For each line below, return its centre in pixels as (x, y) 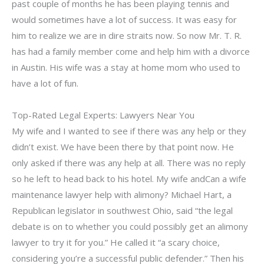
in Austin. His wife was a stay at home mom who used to (126, 67)
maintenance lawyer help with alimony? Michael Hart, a (122, 194)
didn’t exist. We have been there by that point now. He (123, 146)
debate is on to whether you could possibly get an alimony (130, 226)
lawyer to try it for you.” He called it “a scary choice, (116, 242)
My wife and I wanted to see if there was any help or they (129, 131)
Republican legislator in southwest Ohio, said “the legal (122, 210)
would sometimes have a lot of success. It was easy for (124, 20)
